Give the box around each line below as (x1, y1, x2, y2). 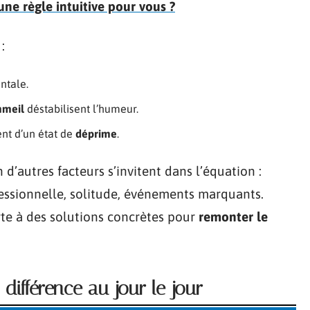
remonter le (199, 208, 268, 224)
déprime (75, 127, 117, 140)
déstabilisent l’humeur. (24, 102, 138, 115)
